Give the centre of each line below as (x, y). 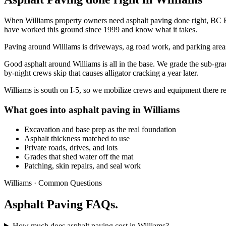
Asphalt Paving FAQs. (61, 204)
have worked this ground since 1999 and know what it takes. (101, 30)
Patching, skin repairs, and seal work (82, 165)
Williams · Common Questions (53, 183)
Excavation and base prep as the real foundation (100, 129)
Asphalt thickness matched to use (77, 138)
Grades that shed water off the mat (79, 156)
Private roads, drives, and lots (71, 147)
